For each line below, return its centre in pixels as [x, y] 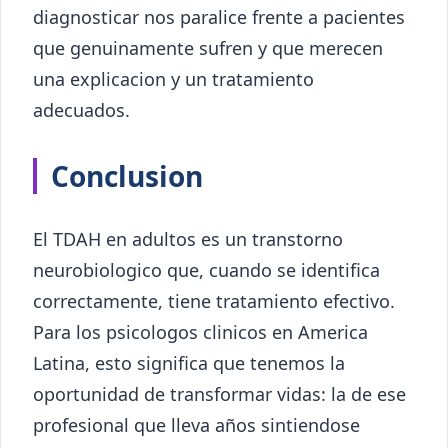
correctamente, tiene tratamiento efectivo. [214, 300]
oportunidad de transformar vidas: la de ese [219, 393]
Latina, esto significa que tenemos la [189, 362]
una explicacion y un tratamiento [173, 78]
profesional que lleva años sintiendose [196, 424]
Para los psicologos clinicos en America [200, 331]
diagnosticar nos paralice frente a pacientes [219, 16]
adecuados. [81, 109]
